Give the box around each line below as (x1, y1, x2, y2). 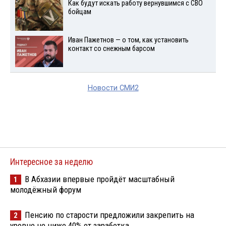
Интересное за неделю (10, 157, 93, 167)
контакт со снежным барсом (68, 44, 155, 53)
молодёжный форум (10, 185, 81, 195)
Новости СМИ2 (87, 84, 139, 93)
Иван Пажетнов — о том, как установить (68, 35, 189, 44)
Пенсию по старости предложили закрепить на (25, 210, 194, 220)
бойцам (68, 7, 91, 16)
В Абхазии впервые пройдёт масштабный (25, 174, 175, 185)
